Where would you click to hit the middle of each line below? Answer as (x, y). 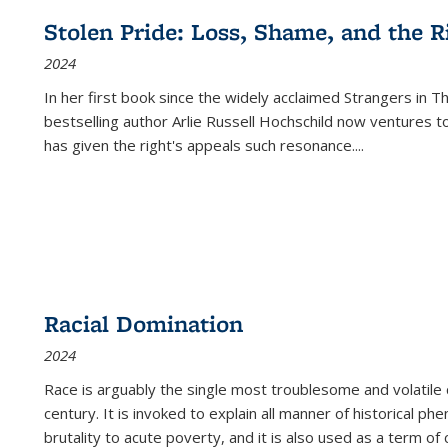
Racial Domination (143, 323)
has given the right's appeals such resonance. (199, 144)
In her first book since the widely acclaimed (194, 96)
